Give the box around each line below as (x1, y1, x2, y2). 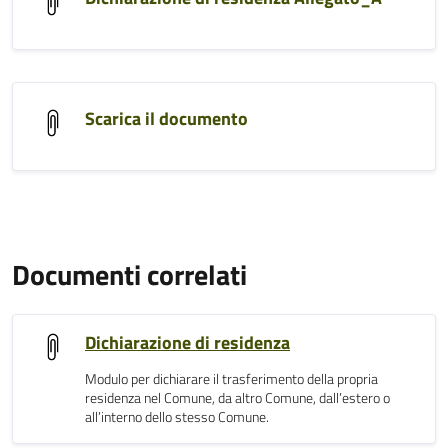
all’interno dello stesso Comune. (85, 406, 269, 428)
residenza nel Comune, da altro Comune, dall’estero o (85, 387, 390, 409)
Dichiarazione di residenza (85, 329, 290, 356)
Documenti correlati (12, 253, 247, 296)
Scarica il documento (85, 105, 248, 132)
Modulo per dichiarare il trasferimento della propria (85, 368, 378, 390)
